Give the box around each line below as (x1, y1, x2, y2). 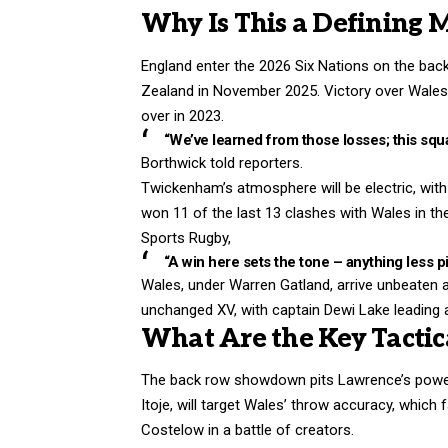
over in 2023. (141, 106, 224, 125)
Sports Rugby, (141, 228, 231, 247)
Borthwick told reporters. (141, 153, 303, 172)
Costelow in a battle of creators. (141, 421, 354, 440)
